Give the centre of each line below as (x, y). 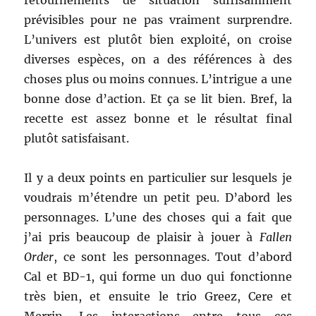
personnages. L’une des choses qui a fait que (158, 217)
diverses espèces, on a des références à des (158, 59)
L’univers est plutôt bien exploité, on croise (158, 39)
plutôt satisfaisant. (77, 138)
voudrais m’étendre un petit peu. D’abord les (158, 197)
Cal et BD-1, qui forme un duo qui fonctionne (158, 276)
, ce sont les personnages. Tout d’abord (173, 257)
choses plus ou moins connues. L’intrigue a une (158, 79)
